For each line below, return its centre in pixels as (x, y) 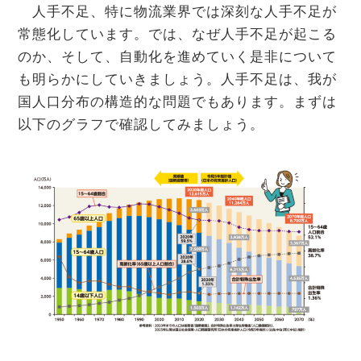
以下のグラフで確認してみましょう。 (141, 125)
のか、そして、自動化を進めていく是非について (177, 57)
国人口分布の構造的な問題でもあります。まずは (177, 102)
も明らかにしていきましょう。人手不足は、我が (177, 80)
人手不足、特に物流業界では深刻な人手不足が (177, 12)
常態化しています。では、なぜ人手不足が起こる (177, 35)
